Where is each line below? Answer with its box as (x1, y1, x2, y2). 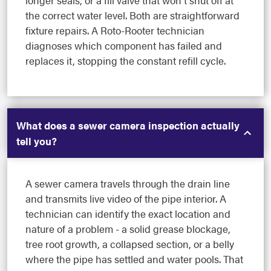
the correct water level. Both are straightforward (25, 8, 240, 23)
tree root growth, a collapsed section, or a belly (25, 237, 234, 252)
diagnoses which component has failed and (25, 38, 222, 53)
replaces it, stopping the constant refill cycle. (25, 53, 226, 68)
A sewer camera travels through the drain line (25, 176, 230, 191)
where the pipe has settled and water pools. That (25, 252, 243, 267)
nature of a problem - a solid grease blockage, (25, 221, 230, 237)
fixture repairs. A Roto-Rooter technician (25, 23, 204, 38)
